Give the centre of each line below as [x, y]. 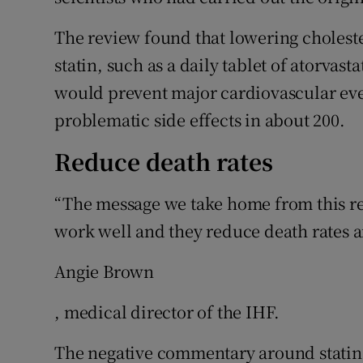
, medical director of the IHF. [167, 312]
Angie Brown [105, 271]
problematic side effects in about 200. [200, 120]
